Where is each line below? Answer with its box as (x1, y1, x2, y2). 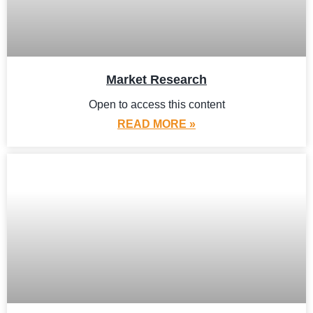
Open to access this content (88, 99, 225, 110)
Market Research (106, 73, 207, 87)
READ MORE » (117, 118, 196, 130)
